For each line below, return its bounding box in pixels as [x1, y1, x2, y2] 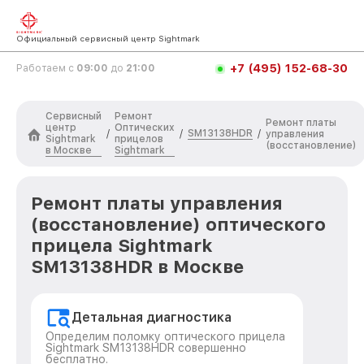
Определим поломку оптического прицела [45, 330, 285, 343]
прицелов [115, 133, 163, 145]
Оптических [115, 122, 175, 133]
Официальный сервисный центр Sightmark [16, 33, 200, 43]
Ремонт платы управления [31, 193, 283, 214]
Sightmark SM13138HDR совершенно [45, 341, 246, 354]
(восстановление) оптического [31, 214, 326, 235]
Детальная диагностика [71, 310, 232, 325]
